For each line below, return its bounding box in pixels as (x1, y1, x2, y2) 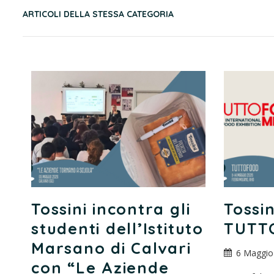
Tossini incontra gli (31, 199, 191, 218)
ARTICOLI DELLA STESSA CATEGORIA (23, 8, 174, 20)
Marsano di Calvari (31, 238, 191, 257)
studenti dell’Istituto (31, 218, 204, 238)
